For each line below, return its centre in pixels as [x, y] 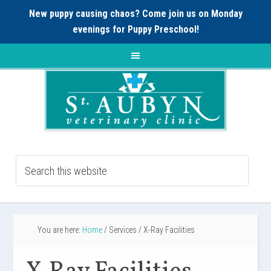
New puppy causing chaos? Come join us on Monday [135, 14]
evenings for [100, 29]
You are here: [60, 230]
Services [123, 230]
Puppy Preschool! [163, 29]
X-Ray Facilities [168, 230]
